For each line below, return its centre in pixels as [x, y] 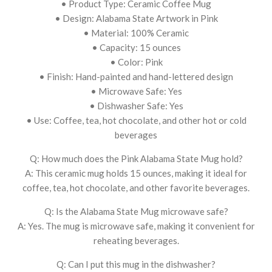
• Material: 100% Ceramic [136, 32]
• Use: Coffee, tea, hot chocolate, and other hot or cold [136, 120]
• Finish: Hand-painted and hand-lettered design [136, 76]
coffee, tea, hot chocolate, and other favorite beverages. [136, 187]
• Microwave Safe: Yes [136, 91]
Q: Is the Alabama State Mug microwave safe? [136, 211]
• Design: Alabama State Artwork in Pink [136, 18]
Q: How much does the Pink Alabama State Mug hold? [136, 158]
